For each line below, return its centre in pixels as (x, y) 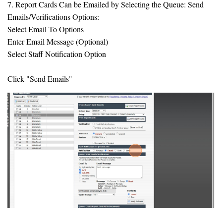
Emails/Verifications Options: (53, 16)
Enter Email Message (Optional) (58, 41)
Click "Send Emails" (40, 78)
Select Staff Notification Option (57, 54)
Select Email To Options (46, 29)
